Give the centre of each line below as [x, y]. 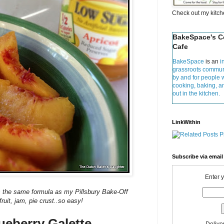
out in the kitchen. [196, 93]
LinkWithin [186, 122]
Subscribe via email [197, 156]
